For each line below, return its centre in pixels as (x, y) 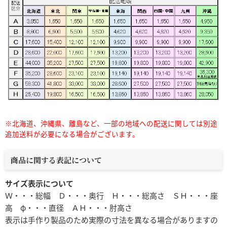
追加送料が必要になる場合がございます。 (72, 134)
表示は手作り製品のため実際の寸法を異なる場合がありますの (111, 220)
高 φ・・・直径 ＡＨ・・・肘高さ (69, 208)
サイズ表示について (39, 183)
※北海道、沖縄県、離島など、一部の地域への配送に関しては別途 (111, 123)
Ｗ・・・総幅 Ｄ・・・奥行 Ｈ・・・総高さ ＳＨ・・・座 (111, 196)
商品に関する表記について (56, 160)
